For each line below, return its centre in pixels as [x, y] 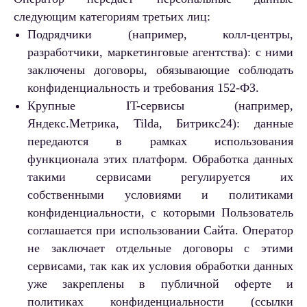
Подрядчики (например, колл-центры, [160, 35]
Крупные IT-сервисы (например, [160, 106]
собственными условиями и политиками [160, 195]
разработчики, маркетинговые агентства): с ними [160, 52]
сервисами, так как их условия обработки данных [160, 266]
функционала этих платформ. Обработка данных [160, 159]
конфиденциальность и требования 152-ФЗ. [143, 88]
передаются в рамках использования [160, 142]
